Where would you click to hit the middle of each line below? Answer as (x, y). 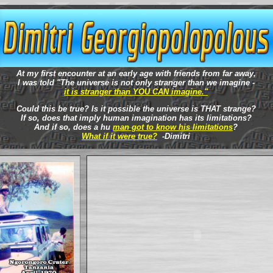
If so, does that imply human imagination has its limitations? (136, 118)
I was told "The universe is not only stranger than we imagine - (136, 83)
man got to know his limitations (173, 127)
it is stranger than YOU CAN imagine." (136, 92)
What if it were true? (119, 136)
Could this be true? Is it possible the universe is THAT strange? (136, 109)
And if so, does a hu (72, 127)
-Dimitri (174, 136)
